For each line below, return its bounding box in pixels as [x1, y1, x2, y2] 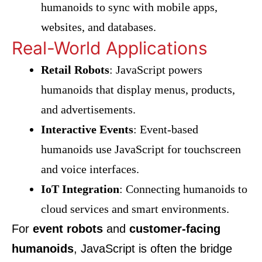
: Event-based [133, 123, 198, 136]
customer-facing [129, 222, 220, 235]
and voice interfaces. [41, 163, 139, 175]
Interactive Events [41, 123, 133, 136]
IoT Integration [41, 182, 119, 195]
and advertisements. [41, 103, 136, 116]
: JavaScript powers [109, 63, 202, 76]
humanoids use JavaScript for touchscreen [41, 143, 241, 156]
